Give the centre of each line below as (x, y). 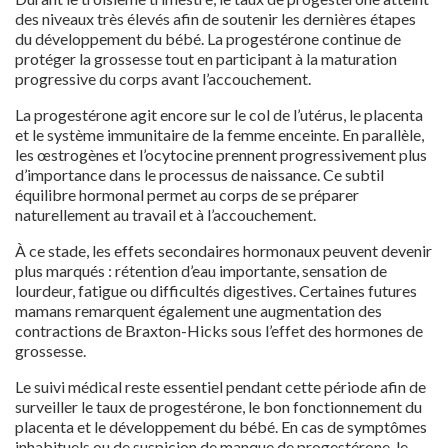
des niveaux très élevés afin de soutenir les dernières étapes (215, 18)
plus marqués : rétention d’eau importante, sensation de (201, 270)
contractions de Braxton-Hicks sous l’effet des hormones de (219, 330)
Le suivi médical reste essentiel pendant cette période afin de (220, 386)
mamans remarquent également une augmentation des (198, 310)
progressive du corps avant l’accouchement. (163, 78)
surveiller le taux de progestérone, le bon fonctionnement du (218, 406)
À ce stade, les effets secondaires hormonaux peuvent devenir (223, 250)
